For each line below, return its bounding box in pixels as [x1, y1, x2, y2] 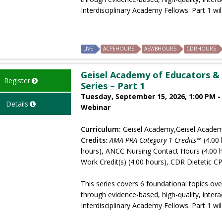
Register [3, 75, 30, 85]
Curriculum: [81, 124, 121, 134]
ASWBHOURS [144, 45, 177, 52]
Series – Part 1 [81, 79, 145, 92]
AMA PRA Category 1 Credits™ [110, 135, 202, 145]
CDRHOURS [186, 45, 217, 52]
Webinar [81, 102, 111, 112]
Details [5, 99, 28, 109]
